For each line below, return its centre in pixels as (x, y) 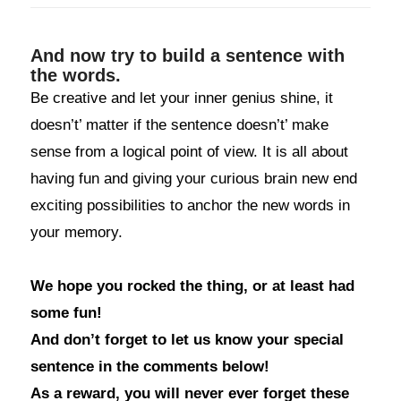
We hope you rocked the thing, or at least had (192, 286)
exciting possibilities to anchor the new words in (190, 205)
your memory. (76, 232)
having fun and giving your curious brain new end (193, 179)
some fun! (66, 313)
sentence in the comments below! (149, 367)
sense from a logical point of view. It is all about (189, 152)
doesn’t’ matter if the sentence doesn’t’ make (179, 125)
